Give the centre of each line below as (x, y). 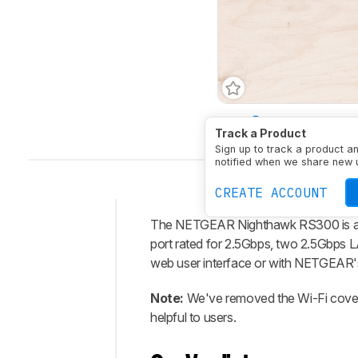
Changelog (165, 302)
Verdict (154, 278)
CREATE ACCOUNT (271, 192)
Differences (167, 326)
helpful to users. (193, 318)
